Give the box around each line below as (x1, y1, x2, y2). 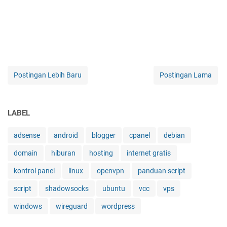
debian (164, 131, 185, 139)
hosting (89, 148, 113, 157)
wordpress (101, 202, 135, 210)
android (54, 131, 78, 139)
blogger (92, 131, 116, 139)
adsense (14, 131, 40, 139)
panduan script (138, 166, 185, 175)
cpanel (129, 131, 150, 139)
